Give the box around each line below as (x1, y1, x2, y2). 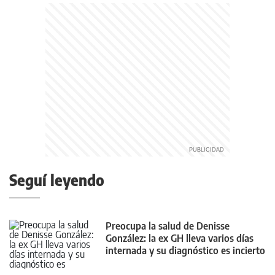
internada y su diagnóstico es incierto (106, 244, 265, 257)
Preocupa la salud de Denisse (106, 220, 230, 233)
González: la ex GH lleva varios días (106, 232, 254, 245)
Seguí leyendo (9, 171, 104, 190)
